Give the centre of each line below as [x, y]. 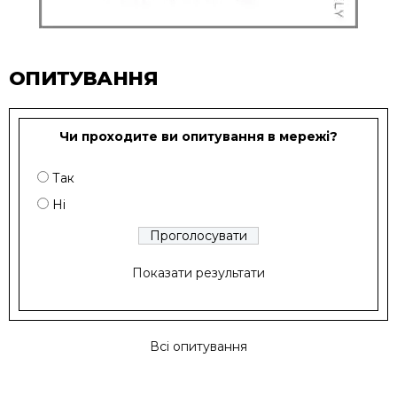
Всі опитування [198, 347]
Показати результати [198, 273]
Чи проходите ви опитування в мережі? [198, 137]
